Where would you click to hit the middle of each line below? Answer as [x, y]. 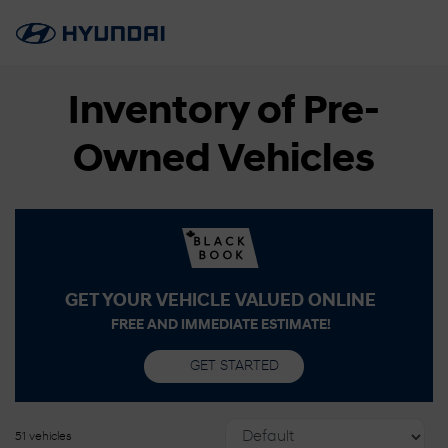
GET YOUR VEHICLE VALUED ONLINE [220, 301]
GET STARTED [235, 366]
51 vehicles [43, 437]
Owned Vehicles [224, 161]
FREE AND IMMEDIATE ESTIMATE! [220, 325]
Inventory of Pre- [224, 113]
